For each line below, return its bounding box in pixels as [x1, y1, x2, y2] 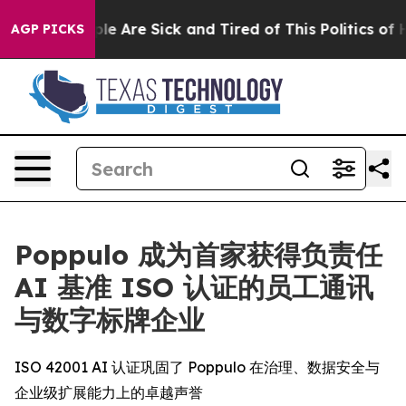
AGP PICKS [11, 21, 84, 37]
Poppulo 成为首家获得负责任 [14, 237, 382, 272]
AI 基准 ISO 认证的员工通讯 [14, 270, 373, 304]
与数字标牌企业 [14, 303, 205, 337]
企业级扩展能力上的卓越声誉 [14, 383, 203, 401]
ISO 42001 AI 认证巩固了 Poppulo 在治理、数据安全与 [14, 358, 380, 376]
